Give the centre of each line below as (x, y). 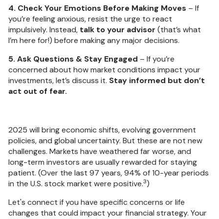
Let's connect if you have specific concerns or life (97, 202)
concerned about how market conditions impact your (105, 69)
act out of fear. (38, 91)
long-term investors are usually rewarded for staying (103, 162)
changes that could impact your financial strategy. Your (108, 213)
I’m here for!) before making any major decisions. (94, 40)
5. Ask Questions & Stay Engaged (74, 59)
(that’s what (178, 29)
